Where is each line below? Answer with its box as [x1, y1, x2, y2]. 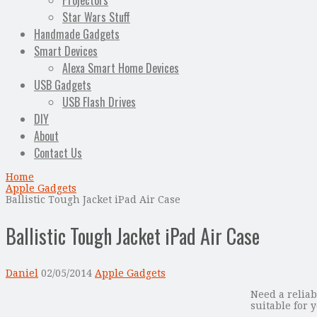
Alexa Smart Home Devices [62, 59, 179, 77]
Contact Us [34, 144, 82, 162]
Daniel [6, 267, 38, 279]
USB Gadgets [34, 76, 91, 94]
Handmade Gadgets [34, 25, 120, 43]
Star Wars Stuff [62, 8, 130, 26]
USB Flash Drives [62, 93, 136, 111]
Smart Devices [34, 42, 98, 60]
